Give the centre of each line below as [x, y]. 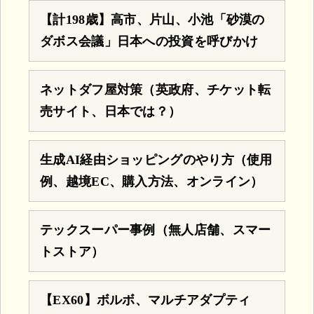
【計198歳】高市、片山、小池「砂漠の [152, 19]
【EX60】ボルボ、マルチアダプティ [145, 300]
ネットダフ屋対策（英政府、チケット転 [156, 89]
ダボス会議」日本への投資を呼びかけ [149, 41]
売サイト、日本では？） [111, 111]
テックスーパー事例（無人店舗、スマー [156, 230]
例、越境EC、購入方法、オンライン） [152, 181]
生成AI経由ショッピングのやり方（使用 [156, 159]
